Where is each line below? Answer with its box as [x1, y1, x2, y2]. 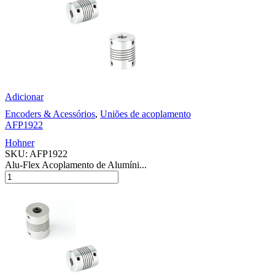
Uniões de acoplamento [100, 108, 191, 119]
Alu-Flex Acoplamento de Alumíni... [5, 159, 147, 170]
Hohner [5, 137, 34, 148]
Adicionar [5, 91, 44, 102]
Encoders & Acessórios [5, 108, 95, 119]
